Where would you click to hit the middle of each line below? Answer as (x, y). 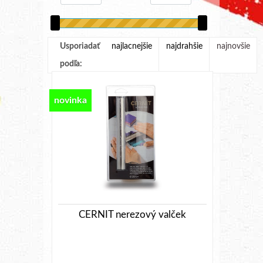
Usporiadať (80, 46)
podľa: (71, 64)
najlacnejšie (132, 46)
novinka (71, 100)
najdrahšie (184, 46)
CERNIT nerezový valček (132, 214)
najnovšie (233, 46)
